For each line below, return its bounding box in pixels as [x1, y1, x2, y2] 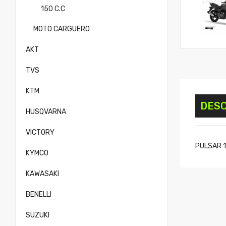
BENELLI [26, 190, 51, 199]
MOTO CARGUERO [33, 25, 90, 33]
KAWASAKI [26, 169, 59, 178]
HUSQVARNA [26, 107, 66, 116]
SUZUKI [26, 211, 49, 219]
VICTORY [26, 128, 54, 137]
